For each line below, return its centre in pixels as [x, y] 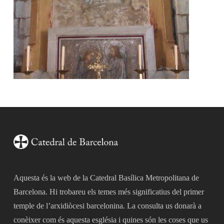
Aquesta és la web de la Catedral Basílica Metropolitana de [106, 178]
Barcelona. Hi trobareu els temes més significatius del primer [108, 192]
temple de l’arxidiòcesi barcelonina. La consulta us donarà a [107, 206]
